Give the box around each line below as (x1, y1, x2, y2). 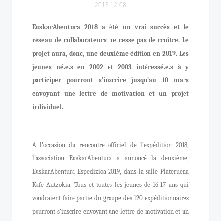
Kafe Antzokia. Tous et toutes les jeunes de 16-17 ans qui (32, 181, 189, 188)
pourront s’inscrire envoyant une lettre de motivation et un (32, 208, 189, 215)
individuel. (32, 103, 63, 110)
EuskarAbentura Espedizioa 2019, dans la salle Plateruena (32, 168, 189, 175)
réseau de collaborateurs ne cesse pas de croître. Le (32, 37, 189, 44)
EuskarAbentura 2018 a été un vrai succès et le (32, 23, 189, 31)
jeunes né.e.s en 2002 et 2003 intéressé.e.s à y (32, 63, 189, 71)
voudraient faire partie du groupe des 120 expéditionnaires (32, 194, 189, 202)
